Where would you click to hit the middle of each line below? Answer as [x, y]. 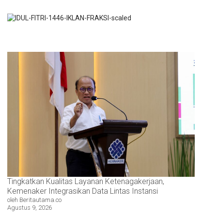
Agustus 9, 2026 [30, 207]
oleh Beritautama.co [34, 200]
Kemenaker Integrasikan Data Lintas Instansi [84, 191]
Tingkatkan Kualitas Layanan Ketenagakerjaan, [86, 181]
